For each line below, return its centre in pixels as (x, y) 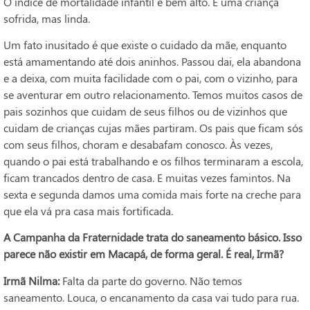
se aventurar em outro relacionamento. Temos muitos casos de (153, 95)
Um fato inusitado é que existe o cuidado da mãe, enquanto (145, 45)
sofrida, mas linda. (47, 18)
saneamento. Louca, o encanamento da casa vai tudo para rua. (151, 297)
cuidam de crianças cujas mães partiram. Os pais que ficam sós (153, 128)
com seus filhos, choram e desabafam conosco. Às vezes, (138, 145)
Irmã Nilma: (31, 280)
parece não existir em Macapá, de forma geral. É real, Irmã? (144, 254)
